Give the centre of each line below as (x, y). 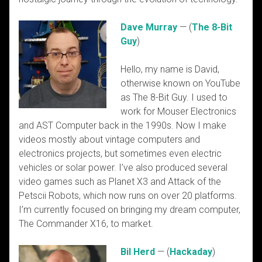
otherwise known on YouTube (180, 83)
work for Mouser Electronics (178, 111)
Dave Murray (149, 27)
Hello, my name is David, (170, 69)
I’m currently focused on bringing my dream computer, (130, 209)
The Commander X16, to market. (86, 223)
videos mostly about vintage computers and (109, 139)
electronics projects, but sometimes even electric (120, 153)
